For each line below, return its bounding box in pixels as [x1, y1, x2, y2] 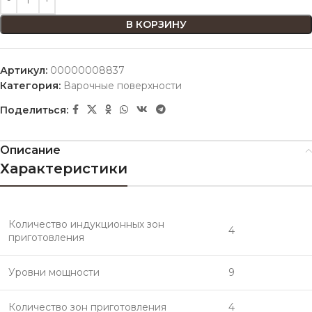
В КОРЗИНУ [125, 18, 187, 31]
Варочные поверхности [63, 79, 182, 92]
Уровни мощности [8, 266, 100, 279]
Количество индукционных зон [8, 218, 164, 231]
